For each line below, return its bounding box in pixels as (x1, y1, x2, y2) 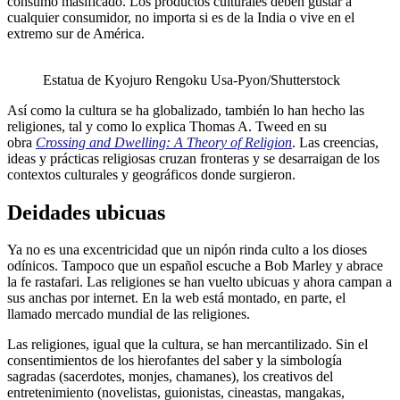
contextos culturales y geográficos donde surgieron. (7, 166, 296, 182)
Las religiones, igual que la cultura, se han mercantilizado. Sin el (7, 337, 368, 353)
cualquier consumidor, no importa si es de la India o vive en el (7, 9, 354, 25)
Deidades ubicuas (7, 200, 165, 224)
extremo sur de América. (7, 25, 145, 41)
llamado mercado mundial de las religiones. (7, 306, 250, 322)
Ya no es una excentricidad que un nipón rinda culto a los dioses (7, 242, 367, 258)
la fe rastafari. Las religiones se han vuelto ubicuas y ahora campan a (7, 274, 392, 290)
